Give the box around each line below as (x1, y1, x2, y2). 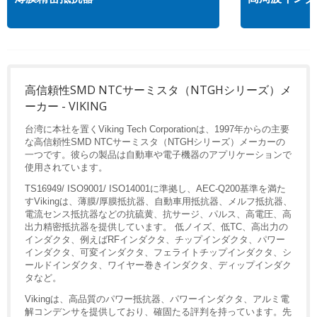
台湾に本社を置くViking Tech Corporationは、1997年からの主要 (25, 123, 289, 134)
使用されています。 (25, 161, 108, 173)
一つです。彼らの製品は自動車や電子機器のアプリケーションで (25, 149, 292, 160)
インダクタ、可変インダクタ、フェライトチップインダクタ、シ (25, 246, 292, 258)
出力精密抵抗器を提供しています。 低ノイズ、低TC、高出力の (25, 221, 288, 232)
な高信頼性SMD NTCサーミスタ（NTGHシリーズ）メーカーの (25, 136, 285, 147)
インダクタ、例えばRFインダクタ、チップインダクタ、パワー (25, 234, 285, 245)
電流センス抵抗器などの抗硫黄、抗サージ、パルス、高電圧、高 (25, 208, 292, 219)
